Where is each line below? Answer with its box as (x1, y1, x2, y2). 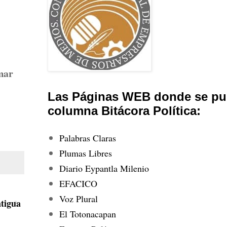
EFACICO (59, 177, 97, 190)
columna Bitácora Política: (48, 104, 201, 118)
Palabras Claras (59, 131, 116, 144)
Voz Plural (59, 192, 98, 205)
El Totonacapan (59, 207, 116, 220)
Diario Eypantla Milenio (59, 162, 149, 174)
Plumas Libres (59, 146, 112, 159)
